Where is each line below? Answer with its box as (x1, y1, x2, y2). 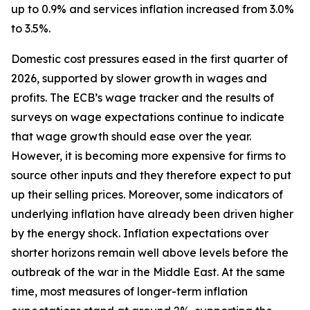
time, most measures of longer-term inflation (11, 284, 248, 298)
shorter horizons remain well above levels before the (11, 246, 289, 259)
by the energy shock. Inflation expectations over (11, 226, 268, 240)
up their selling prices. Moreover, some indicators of (11, 188, 283, 201)
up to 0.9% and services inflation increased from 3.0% (11, 2, 294, 16)
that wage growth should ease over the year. (11, 129, 251, 143)
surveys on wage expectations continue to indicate (11, 110, 284, 124)
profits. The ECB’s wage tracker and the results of (11, 91, 274, 104)
